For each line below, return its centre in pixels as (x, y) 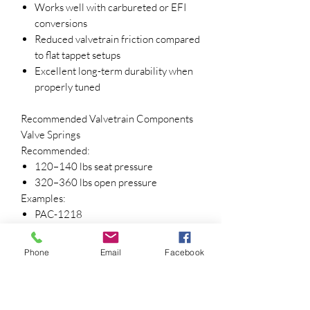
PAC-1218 (58, 214)
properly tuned (67, 86)
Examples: (43, 198)
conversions (61, 23)
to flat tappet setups (77, 55)
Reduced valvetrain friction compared (117, 39)
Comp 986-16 (66, 230)
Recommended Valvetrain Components (107, 118)
